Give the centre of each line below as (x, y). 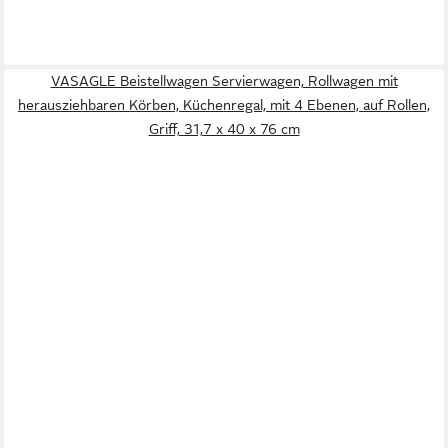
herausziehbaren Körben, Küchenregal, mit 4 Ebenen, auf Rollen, (224, 105)
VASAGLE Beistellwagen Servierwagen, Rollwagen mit (224, 81)
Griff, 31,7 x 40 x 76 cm (224, 129)
